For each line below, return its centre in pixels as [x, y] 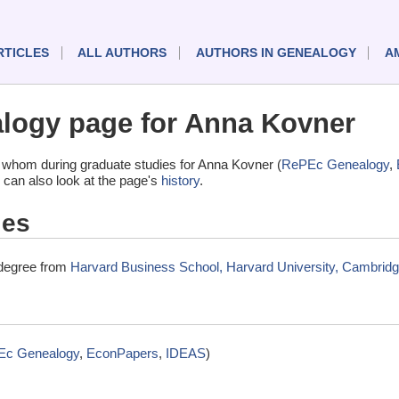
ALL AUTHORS [122, 53]
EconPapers [122, 353]
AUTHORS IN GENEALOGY [276, 53]
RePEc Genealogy [335, 165]
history [180, 181]
